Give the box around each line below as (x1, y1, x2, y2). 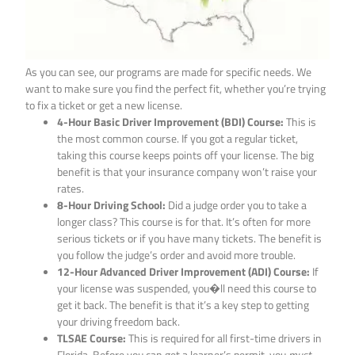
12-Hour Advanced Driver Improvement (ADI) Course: (57, 263, 311, 281)
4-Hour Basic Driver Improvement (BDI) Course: (57, 113, 284, 131)
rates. (57, 180, 85, 197)
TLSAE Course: (57, 330, 127, 347)
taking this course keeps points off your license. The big (57, 147, 315, 164)
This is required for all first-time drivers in (126, 330, 323, 347)
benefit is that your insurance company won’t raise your (57, 163, 318, 181)
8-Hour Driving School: (57, 197, 166, 214)
